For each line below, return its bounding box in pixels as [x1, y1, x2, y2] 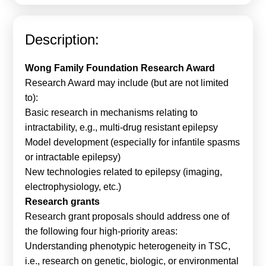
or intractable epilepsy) [25, 152, 121, 163]
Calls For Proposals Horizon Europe [12, 4, 175, 14]
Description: [25, 31, 100, 48]
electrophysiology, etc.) [25, 182, 122, 192]
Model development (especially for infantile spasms [25, 137, 240, 148]
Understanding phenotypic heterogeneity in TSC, [25, 241, 231, 252]
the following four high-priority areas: [25, 226, 178, 237]
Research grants [25, 197, 100, 207]
